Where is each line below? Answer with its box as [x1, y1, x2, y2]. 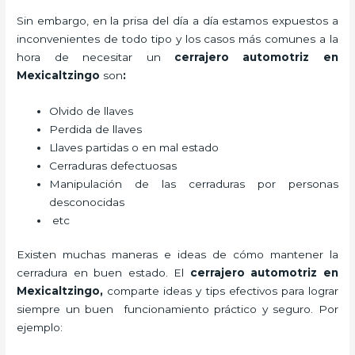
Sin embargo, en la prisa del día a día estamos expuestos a [17, 13, 338, 27]
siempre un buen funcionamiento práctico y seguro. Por [17, 303, 338, 316]
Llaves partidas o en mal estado [49, 140, 219, 154]
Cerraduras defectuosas [49, 158, 177, 172]
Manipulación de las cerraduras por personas [49, 177, 338, 190]
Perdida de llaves [49, 122, 143, 136]
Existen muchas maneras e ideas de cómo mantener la [17, 248, 338, 261]
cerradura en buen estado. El [17, 266, 190, 280]
